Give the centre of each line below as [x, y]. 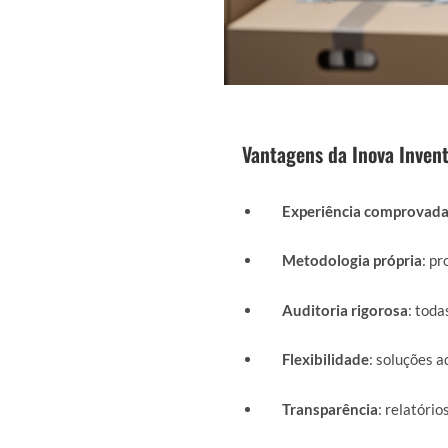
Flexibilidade [325, 359]
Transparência [330, 408]
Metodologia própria [352, 260]
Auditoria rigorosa [345, 309]
